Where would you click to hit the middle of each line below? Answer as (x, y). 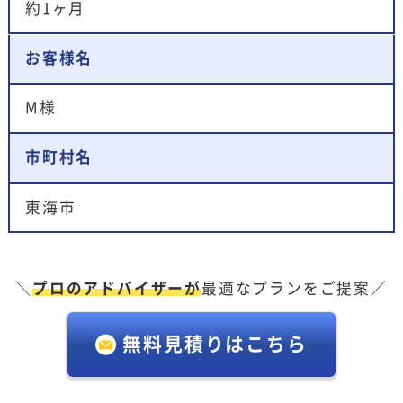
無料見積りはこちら (215, 344)
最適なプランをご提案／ (294, 289)
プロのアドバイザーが (117, 289)
